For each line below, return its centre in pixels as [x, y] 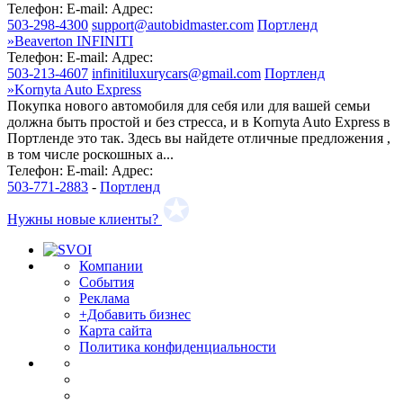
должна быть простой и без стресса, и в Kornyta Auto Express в [199, 121]
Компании [111, 265]
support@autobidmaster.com [173, 24]
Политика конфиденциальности [178, 346]
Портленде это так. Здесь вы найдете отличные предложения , [199, 138]
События [107, 282]
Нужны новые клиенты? [83, 219]
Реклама [104, 298]
